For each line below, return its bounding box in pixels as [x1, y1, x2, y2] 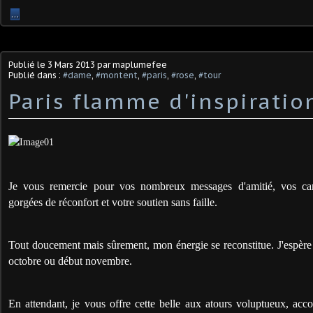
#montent [96, 69, 138, 80]
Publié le [8, 59, 48, 70]
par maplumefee [95, 59, 167, 70]
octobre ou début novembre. [8, 254, 132, 267]
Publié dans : [8, 69, 63, 80]
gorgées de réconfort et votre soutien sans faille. [8, 196, 217, 208]
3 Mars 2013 [48, 59, 95, 70]
